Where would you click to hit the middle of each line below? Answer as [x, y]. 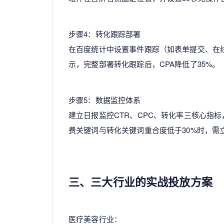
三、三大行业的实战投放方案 [140, 181]
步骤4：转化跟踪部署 [105, 33]
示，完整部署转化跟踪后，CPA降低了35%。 [144, 63]
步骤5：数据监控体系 [105, 99]
